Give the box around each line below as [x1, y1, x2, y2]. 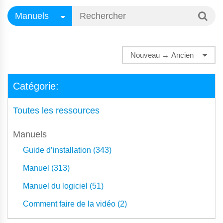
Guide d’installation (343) [23, 146, 111, 154]
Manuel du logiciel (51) [23, 182, 104, 190]
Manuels [13, 129, 47, 139]
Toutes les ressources [13, 106, 100, 115]
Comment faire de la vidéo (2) [23, 200, 127, 208]
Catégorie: [13, 81, 59, 92]
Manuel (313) [23, 164, 70, 172]
